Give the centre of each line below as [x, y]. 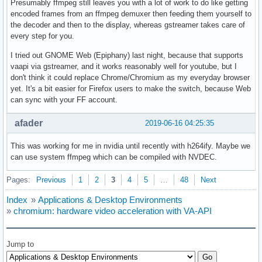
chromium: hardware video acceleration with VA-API [113, 211]
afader [29, 123]
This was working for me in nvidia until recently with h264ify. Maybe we [130, 146]
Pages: [18, 180]
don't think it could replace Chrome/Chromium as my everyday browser [130, 77]
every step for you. [42, 36]
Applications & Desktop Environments [110, 199]
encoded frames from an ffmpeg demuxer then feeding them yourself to [131, 13]
